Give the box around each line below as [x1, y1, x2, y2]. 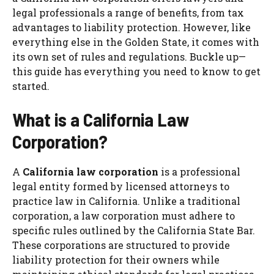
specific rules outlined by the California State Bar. [12, 224, 255, 237]
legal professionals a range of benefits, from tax [12, 6, 244, 20]
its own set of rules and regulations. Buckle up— [12, 50, 246, 64]
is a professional [158, 165, 240, 179]
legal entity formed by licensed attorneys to [12, 180, 229, 193]
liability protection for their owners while [12, 253, 220, 267]
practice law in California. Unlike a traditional [12, 194, 240, 208]
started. [12, 80, 50, 93]
